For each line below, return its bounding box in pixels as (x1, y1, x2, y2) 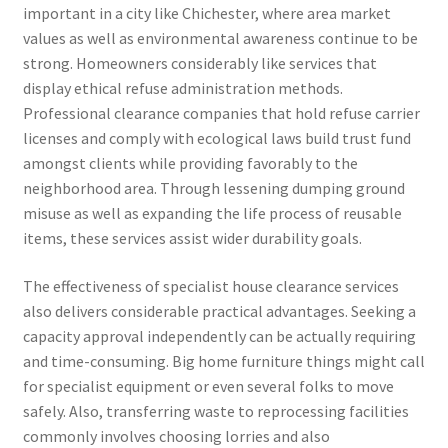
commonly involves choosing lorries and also (22, 425, 330, 446)
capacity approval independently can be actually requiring (22, 325, 416, 346)
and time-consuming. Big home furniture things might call (22, 350, 425, 371)
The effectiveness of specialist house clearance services (22, 275, 399, 296)
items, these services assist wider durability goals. (22, 228, 362, 249)
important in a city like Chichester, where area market (22, 3, 391, 24)
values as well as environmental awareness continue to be (22, 28, 418, 49)
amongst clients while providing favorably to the (22, 153, 358, 174)
